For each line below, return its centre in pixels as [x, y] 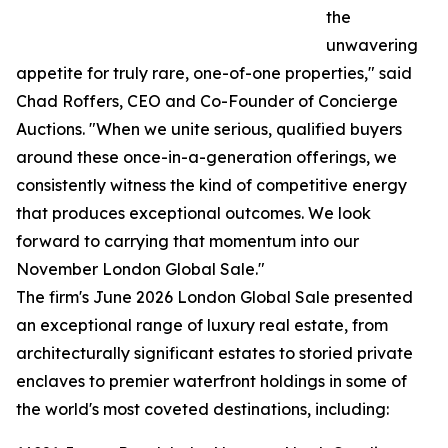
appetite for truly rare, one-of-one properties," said [214, 73]
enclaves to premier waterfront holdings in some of [211, 381]
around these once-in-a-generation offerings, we [206, 157]
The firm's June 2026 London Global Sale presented [214, 297]
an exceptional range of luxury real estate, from [202, 325]
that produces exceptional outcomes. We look [193, 213]
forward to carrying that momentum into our [187, 241]
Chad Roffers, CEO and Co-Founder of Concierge [207, 101]
